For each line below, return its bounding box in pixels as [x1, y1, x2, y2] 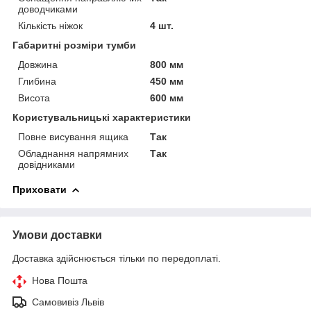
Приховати [12, 183, 67, 195]
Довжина [18, 58, 58, 70]
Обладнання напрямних [18, 147, 128, 159]
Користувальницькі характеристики [12, 111, 191, 123]
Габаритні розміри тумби [12, 39, 136, 51]
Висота [18, 92, 50, 103]
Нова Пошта [32, 274, 87, 286]
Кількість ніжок [18, 19, 83, 31]
